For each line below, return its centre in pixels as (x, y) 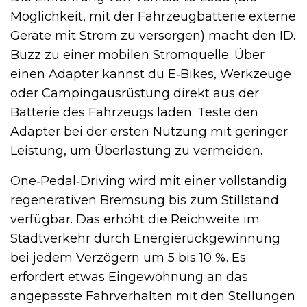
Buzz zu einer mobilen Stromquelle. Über (137, 55)
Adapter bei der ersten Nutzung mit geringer (149, 132)
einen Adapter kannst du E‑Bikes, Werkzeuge (151, 74)
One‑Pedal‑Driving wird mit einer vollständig (149, 181)
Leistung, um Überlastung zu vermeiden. (136, 151)
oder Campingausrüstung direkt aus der (135, 94)
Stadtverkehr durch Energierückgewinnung (145, 239)
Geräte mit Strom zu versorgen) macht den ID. (153, 36)
